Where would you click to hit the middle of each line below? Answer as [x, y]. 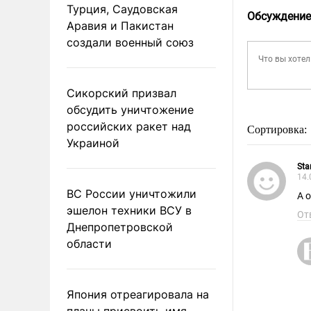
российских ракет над [129, 126]
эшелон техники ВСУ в [129, 210]
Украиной [93, 143]
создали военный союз [130, 42]
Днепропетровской [120, 227]
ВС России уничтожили [132, 193]
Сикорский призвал [121, 93]
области [89, 243]
